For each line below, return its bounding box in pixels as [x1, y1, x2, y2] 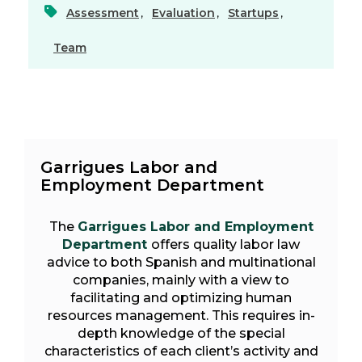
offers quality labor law [151, 237, 300, 253]
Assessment [66, 6, 139, 21]
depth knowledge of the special [77, 326, 285, 342]
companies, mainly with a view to [73, 272, 289, 288]
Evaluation [152, 6, 215, 21]
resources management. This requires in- [47, 308, 315, 324]
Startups [228, 6, 279, 21]
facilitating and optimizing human [70, 290, 292, 306]
